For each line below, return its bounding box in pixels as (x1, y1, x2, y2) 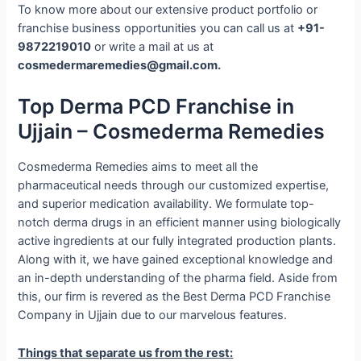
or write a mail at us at (91, 39, 214, 55)
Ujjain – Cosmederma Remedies (18, 118, 326, 143)
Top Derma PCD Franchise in (18, 93, 295, 118)
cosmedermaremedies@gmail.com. (18, 58, 222, 73)
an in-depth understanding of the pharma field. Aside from (18, 271, 338, 286)
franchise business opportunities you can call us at (18, 21, 298, 36)
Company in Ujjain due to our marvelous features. (18, 308, 288, 323)
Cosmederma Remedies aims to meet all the (18, 160, 259, 175)
